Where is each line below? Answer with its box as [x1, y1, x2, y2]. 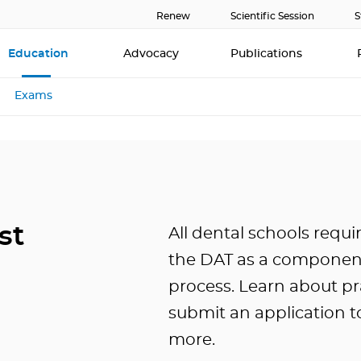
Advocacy [123, 48, 179, 60]
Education [8, 48, 72, 60]
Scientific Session [230, 11, 314, 21]
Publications [230, 48, 305, 60]
